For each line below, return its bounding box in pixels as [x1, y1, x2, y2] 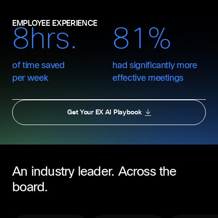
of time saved [12, 59, 65, 72]
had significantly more [112, 59, 197, 72]
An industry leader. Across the [12, 163, 177, 180]
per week [12, 72, 48, 84]
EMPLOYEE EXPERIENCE [12, 18, 98, 29]
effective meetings [112, 72, 184, 84]
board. [12, 178, 48, 196]
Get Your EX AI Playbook [67, 107, 142, 117]
